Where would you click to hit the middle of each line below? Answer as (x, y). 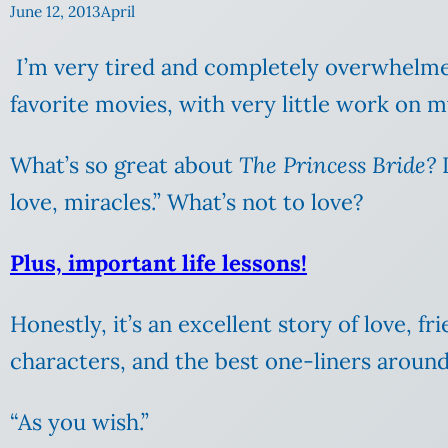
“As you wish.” (79, 422)
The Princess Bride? (337, 165)
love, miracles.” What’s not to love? (187, 202)
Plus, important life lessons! (158, 263)
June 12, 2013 (55, 12)
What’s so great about (124, 165)
